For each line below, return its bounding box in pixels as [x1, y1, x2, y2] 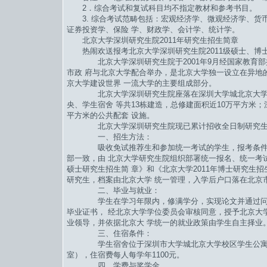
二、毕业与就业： [67, 186, 160, 195]
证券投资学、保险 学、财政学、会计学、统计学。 [67, 25, 240, 35]
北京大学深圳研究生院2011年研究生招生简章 [67, 36, 238, 45]
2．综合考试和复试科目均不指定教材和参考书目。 [67, 4, 257, 13]
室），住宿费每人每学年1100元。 [67, 250, 184, 260]
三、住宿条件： [67, 229, 152, 238]
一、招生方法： [67, 132, 152, 142]
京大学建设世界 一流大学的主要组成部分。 [67, 79, 216, 88]
